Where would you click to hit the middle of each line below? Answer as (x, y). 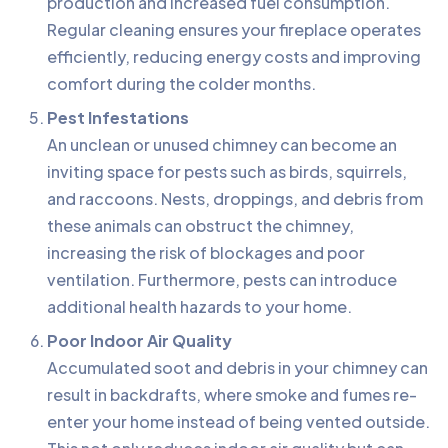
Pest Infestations (118, 117)
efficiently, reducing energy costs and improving (234, 56)
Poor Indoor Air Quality (139, 340)
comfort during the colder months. (181, 83)
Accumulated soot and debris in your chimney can (237, 367)
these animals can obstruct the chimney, (200, 225)
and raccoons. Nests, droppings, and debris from (235, 198)
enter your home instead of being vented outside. (238, 421)
